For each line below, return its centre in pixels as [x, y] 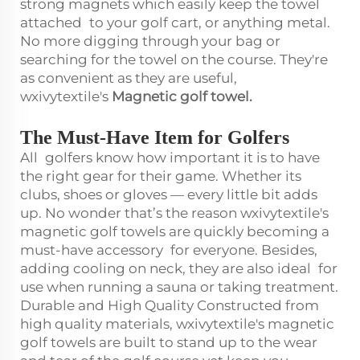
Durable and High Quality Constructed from [170, 305]
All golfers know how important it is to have [170, 157]
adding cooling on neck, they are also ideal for [179, 268]
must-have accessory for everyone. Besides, [169, 250]
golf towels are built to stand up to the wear [169, 342]
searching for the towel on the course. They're [174, 59]
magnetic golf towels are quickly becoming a [175, 231]
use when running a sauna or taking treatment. [179, 286]
